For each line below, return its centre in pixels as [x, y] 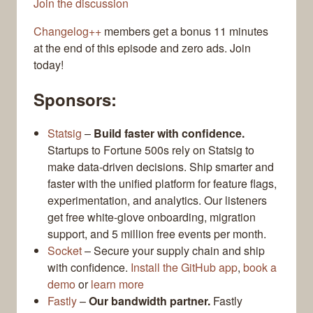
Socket [65, 251]
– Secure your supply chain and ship [173, 251]
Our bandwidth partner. [150, 301]
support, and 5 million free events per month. [157, 234]
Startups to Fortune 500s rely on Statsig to [151, 150]
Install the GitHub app [184, 268]
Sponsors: [75, 100]
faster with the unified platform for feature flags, [162, 184]
